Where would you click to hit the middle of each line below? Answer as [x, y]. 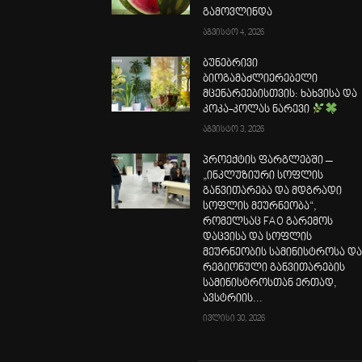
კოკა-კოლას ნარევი [258, 110]
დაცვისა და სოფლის [258, 238]
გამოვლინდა [238, 13]
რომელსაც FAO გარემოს [268, 223]
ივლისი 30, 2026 [234, 319]
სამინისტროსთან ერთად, [270, 284]
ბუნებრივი [231, 64]
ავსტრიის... [233, 299]
